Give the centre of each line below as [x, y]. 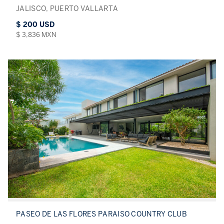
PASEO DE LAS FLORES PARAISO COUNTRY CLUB [101, 214]
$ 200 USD [35, 24]
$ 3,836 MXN [36, 34]
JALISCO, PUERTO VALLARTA [67, 8]
